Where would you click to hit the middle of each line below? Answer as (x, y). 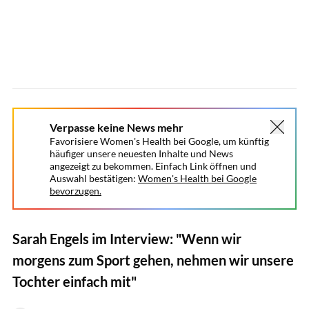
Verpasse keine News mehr (117, 127)
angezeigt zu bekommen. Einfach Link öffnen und (153, 166)
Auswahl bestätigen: (93, 178)
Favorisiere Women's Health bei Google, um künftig (159, 141)
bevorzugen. (76, 191)
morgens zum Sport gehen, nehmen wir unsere (153, 260)
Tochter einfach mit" (74, 281)
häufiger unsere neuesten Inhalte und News (141, 153)
